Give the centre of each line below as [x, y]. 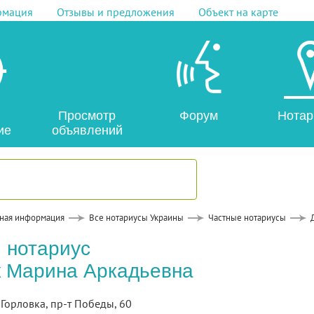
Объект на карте [238, 12]
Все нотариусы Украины [136, 218]
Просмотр [87, 116]
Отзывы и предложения [115, 12]
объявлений [87, 130]
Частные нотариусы [247, 218]
